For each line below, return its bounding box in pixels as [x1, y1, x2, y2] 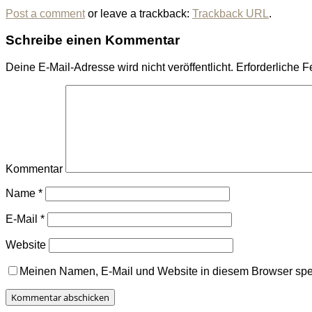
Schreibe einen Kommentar [6, 33, 180, 48]
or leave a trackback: [85, 7, 192, 19]
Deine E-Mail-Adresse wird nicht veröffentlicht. [6, 61, 233, 74]
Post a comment [6, 7, 85, 19]
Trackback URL [192, 7, 269, 19]
